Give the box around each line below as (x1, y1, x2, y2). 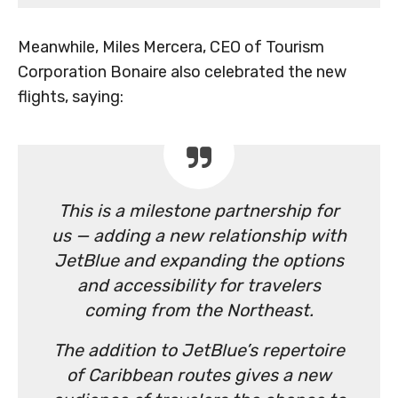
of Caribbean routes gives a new (67, 364, 331, 386)
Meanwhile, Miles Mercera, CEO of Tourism (18, 37, 324, 58)
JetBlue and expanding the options (54, 250, 344, 272)
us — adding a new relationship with (52, 225, 346, 247)
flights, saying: (18, 87, 123, 107)
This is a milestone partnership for (59, 200, 339, 222)
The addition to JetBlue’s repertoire (53, 339, 345, 362)
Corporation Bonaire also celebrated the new (18, 62, 346, 83)
